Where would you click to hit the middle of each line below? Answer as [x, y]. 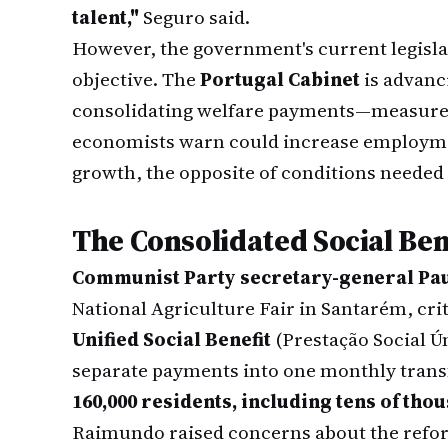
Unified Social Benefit [171, 339]
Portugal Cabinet [280, 79]
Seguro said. [194, 17]
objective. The [136, 79]
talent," [105, 17]
